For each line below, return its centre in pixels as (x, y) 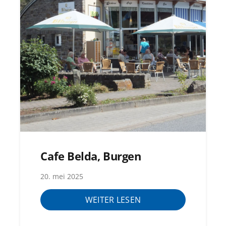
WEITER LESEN (113, 200)
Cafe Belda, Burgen (91, 156)
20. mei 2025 (62, 177)
